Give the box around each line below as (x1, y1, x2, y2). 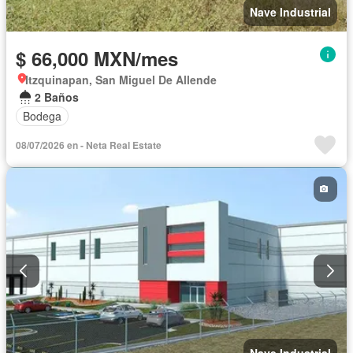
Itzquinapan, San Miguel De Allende (25, 71, 217, 87)
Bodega (23, 108, 61, 124)
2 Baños (35, 88, 79, 105)
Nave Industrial (250, 3, 331, 20)
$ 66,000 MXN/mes (16, 44, 178, 72)
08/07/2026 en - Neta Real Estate (16, 137, 162, 152)
